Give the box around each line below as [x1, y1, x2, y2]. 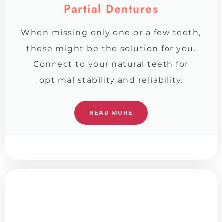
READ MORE [89, 109, 133, 116]
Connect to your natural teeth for [33, 59, 189, 69]
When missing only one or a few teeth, [21, 27, 201, 37]
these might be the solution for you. [26, 43, 196, 53]
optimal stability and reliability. [39, 75, 183, 85]
